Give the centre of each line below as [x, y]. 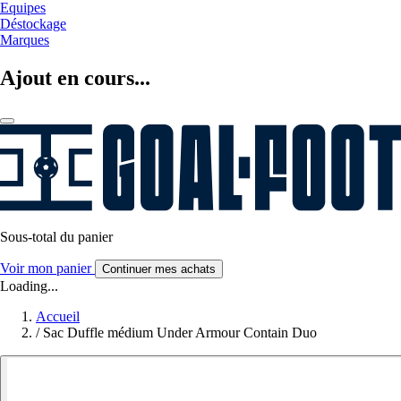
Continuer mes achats [159, 269]
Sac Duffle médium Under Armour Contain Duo [180, 332]
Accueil [58, 316]
